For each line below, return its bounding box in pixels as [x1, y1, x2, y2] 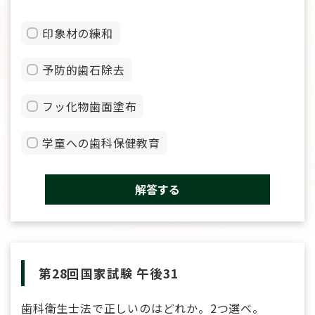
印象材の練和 [42, 24, 113, 41]
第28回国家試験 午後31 [39, 264, 179, 282]
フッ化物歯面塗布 [42, 97, 137, 115]
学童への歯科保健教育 [42, 134, 161, 151]
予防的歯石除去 [42, 60, 125, 78]
